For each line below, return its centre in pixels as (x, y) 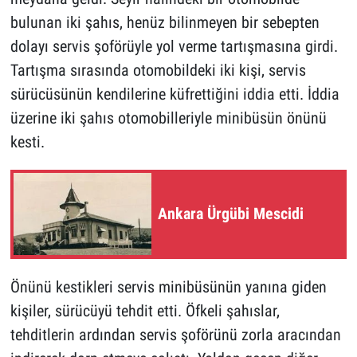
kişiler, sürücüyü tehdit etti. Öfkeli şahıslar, (145, 310)
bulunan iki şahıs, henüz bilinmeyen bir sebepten (165, 22)
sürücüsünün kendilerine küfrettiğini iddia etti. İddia (175, 94)
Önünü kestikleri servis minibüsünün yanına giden (168, 286)
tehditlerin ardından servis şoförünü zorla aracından (175, 334)
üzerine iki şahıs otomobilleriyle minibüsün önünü (168, 118)
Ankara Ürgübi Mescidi (231, 214)
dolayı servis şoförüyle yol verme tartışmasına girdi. (174, 46)
